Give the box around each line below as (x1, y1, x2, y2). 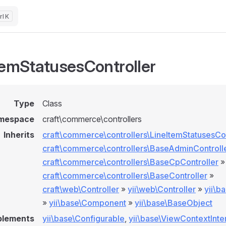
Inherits (4, 130, 34, 140)
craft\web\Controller (42, 184, 119, 194)
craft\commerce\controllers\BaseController (42, 171, 207, 181)
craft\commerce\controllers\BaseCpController (42, 157, 218, 167)
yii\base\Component (49, 198, 126, 208)
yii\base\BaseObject (135, 198, 212, 208)
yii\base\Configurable (42, 213, 125, 223)
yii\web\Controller (128, 184, 196, 194)
